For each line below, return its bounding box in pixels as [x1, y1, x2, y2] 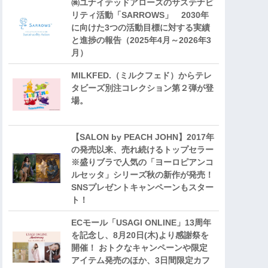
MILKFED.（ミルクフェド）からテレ [71, 71, 212, 81]
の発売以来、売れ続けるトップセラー [71, 145, 214, 155]
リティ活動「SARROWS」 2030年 [71, 10, 209, 20]
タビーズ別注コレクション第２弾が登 [71, 83, 214, 93]
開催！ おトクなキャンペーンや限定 [71, 243, 208, 253]
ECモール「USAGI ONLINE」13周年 [71, 218, 211, 228]
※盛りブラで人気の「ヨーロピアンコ [71, 157, 214, 167]
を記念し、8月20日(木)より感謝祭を [71, 230, 209, 240]
